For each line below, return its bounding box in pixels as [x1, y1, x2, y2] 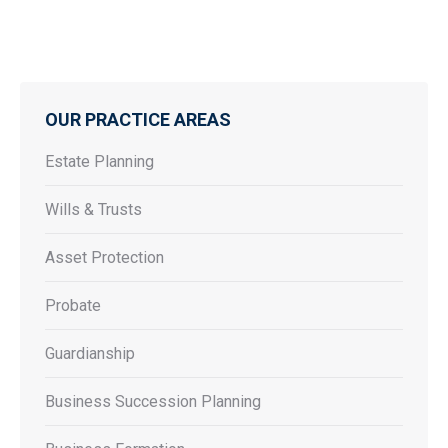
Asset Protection [45, 248, 164, 267]
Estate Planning [45, 152, 154, 171]
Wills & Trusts [45, 200, 142, 219]
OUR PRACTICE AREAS [45, 109, 231, 130]
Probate [45, 296, 101, 315]
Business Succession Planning [45, 392, 261, 411]
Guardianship [45, 344, 135, 363]
